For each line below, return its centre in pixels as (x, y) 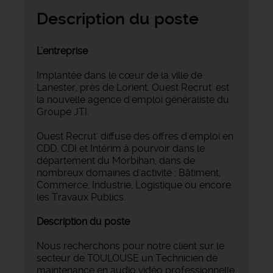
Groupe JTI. (63, 112)
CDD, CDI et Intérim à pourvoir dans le (121, 149)
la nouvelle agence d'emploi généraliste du (133, 100)
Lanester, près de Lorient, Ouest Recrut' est (133, 88)
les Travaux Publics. (81, 197)
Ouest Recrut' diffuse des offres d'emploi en (135, 136)
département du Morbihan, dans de (116, 161)
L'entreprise (62, 51)
